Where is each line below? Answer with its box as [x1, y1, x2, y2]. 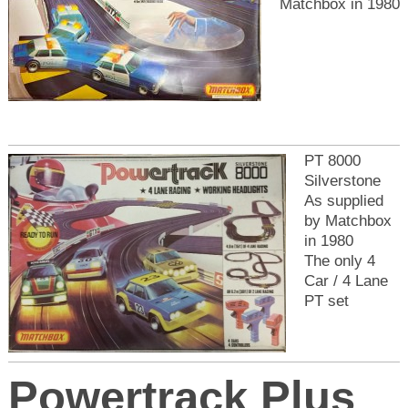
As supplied [303, 191, 383, 209]
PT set [303, 291, 349, 309]
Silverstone [303, 171, 381, 189]
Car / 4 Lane [303, 271, 388, 289]
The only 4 [303, 251, 375, 269]
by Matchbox [303, 211, 392, 229]
